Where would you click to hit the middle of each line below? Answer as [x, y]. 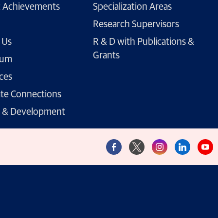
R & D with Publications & [143, 42]
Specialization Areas [132, 7]
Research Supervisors [136, 25]
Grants [106, 56]
